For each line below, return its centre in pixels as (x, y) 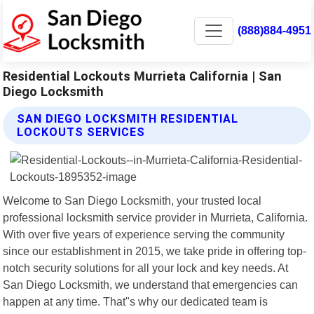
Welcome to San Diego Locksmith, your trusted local (132, 200)
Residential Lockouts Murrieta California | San (143, 76)
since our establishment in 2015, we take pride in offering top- (155, 251)
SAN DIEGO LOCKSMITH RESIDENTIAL (128, 118)
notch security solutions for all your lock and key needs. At (146, 267)
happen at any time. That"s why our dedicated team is (136, 301)
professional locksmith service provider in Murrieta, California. (156, 217)
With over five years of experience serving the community (144, 234)
